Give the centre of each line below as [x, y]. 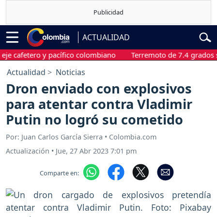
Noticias [71, 72]
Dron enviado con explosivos [99, 89]
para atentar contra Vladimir [99, 104]
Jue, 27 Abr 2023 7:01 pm [96, 151]
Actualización [28, 151]
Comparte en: [59, 173]
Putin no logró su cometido [94, 120]
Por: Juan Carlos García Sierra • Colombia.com [81, 137]
